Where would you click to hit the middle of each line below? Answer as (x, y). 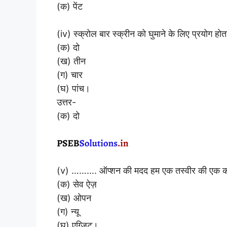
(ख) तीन (71, 61)
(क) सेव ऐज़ (77, 184)
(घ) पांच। (73, 88)
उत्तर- (66, 102)
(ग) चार (70, 74)
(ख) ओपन (74, 198)
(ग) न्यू (68, 211)
